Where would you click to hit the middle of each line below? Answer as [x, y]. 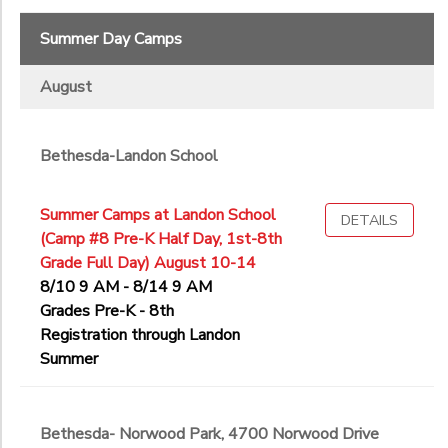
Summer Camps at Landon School [158, 215]
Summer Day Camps [111, 39]
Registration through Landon [140, 335]
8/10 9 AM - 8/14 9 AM [126, 287]
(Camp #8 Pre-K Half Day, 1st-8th [161, 239]
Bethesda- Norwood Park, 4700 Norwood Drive [209, 434]
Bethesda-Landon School [129, 156]
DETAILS [369, 220]
